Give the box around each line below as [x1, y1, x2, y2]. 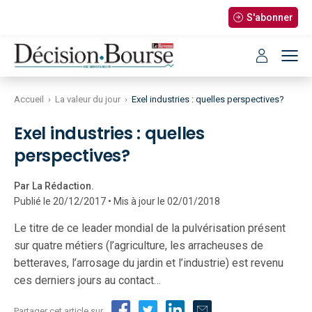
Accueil [14, 94, 44, 104]
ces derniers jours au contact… [14, 274, 161, 287]
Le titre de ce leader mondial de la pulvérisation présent [14, 221, 286, 235]
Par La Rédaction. [14, 180, 94, 192]
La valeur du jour [55, 94, 120, 104]
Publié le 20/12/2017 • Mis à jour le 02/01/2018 [14, 196, 220, 207]
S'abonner [246, 12, 293, 23]
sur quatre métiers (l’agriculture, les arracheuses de [14, 239, 263, 252]
